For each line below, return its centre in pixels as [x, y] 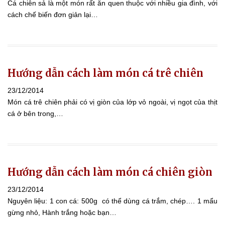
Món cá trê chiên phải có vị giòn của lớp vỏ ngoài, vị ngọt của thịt [113, 102]
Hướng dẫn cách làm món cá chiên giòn [110, 172]
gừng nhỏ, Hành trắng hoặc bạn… [62, 212]
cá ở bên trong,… [35, 113]
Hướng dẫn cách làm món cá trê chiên [105, 73]
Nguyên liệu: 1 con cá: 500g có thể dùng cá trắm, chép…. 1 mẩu [113, 201]
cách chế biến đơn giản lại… [53, 14]
